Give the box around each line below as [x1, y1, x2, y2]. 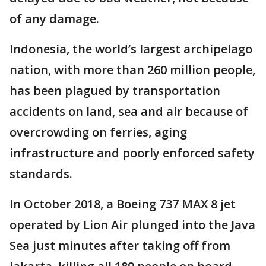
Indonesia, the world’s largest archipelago [9, 41, 252, 58]
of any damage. [9, 11, 99, 27]
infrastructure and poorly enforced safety [9, 145, 255, 161]
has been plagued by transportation [9, 83, 220, 99]
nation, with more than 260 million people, [9, 62, 255, 78]
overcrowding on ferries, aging [9, 124, 187, 141]
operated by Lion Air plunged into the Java [9, 217, 255, 233]
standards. [9, 166, 72, 182]
